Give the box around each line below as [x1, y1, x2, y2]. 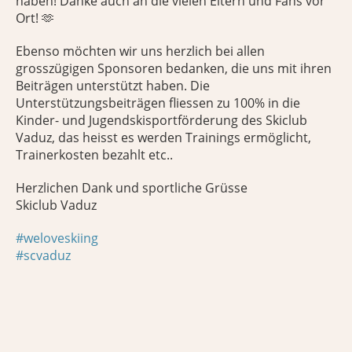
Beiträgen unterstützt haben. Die [16, 77, 210, 94]
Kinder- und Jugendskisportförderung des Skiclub [16, 112, 307, 129]
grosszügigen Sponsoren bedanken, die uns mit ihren [16, 60, 332, 77]
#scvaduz [16, 247, 71, 264]
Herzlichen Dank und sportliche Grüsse [16, 179, 247, 196]
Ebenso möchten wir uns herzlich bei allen [16, 42, 265, 60]
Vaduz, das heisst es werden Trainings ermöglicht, [16, 129, 311, 146]
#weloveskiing [16, 229, 98, 247]
